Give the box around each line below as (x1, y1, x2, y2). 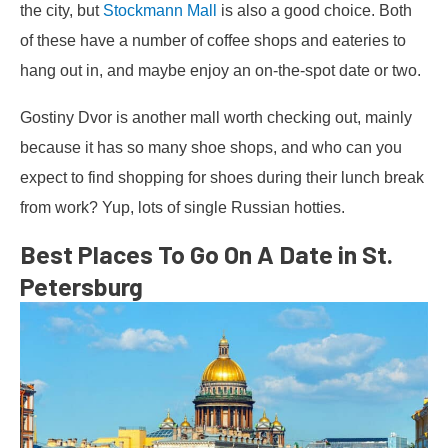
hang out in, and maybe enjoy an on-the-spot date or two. (20, 61, 421, 80)
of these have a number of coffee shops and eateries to (20, 31, 406, 50)
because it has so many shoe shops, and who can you (20, 137, 402, 156)
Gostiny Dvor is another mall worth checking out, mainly (20, 107, 412, 126)
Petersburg (20, 271, 143, 302)
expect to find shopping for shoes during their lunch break (20, 167, 424, 186)
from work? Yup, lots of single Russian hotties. (20, 197, 345, 216)
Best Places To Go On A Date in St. (20, 239, 393, 270)
